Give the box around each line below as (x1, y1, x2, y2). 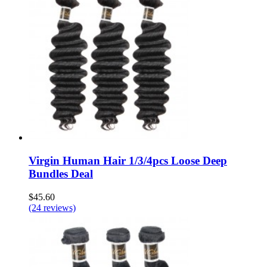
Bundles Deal (29, 167, 93, 181)
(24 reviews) (29, 202, 76, 213)
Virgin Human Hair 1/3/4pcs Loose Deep (29, 154, 227, 167)
